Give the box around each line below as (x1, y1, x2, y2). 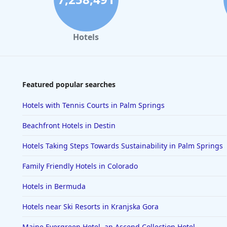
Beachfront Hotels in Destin (22, 121, 116, 131)
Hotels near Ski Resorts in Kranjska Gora (22, 202, 159, 212)
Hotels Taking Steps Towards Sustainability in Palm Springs (22, 141, 223, 151)
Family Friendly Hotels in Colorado (22, 161, 138, 171)
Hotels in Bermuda (22, 181, 86, 192)
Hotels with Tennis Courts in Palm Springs (22, 100, 165, 110)
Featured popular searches (22, 80, 116, 90)
